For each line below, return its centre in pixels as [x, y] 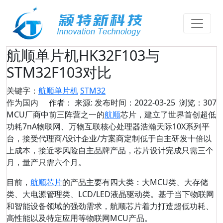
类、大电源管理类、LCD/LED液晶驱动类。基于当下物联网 [110, 194]
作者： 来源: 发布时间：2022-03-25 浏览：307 [133, 103]
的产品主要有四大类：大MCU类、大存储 [135, 182]
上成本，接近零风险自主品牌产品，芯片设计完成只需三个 [110, 150]
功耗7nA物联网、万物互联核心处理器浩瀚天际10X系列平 [108, 126]
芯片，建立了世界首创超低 [168, 114]
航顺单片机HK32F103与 [83, 55]
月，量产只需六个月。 [46, 162]
